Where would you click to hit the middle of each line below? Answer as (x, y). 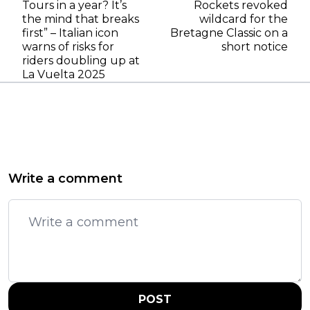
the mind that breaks (81, 19)
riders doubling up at (81, 60)
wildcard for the (244, 19)
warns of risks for (68, 46)
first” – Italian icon (70, 33)
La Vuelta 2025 (64, 74)
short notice (255, 46)
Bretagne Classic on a (229, 33)
